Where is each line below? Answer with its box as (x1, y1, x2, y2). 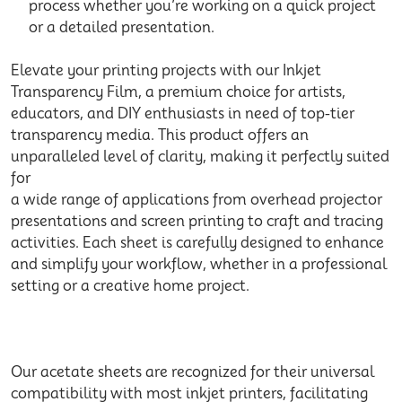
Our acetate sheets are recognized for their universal (11, 363, 374, 381)
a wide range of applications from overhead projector (11, 191, 382, 209)
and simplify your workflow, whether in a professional (11, 256, 387, 274)
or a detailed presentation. (29, 19, 214, 37)
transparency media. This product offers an (11, 127, 309, 144)
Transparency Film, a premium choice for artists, (11, 83, 345, 101)
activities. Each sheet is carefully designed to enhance (11, 234, 384, 252)
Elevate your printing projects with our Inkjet (11, 62, 321, 80)
